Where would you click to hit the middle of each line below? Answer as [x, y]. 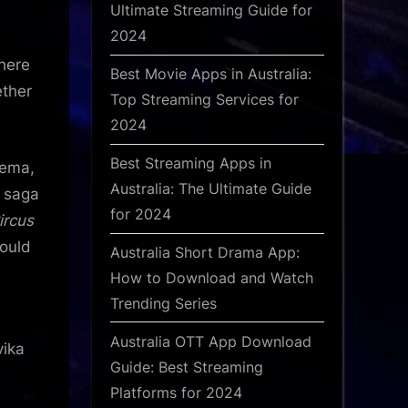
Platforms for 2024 [176, 392]
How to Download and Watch [212, 278]
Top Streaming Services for [204, 100]
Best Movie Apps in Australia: [211, 74]
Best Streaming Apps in [191, 163]
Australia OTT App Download [211, 341]
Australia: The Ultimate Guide [211, 189]
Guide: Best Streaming [187, 367]
